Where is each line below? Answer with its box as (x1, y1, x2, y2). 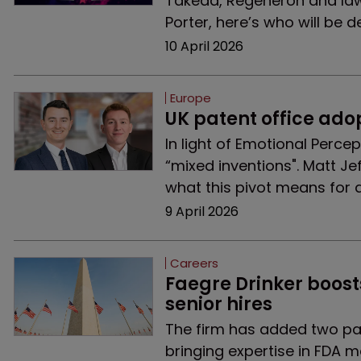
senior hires (164, 292, 272, 317)
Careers (169, 255, 218, 272)
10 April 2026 (164, 37, 243, 56)
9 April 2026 (164, 202, 239, 221)
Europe (169, 89, 211, 106)
